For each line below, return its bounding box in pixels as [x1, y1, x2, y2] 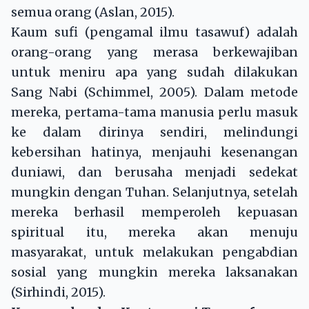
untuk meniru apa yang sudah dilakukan [11, 64, 298, 81]
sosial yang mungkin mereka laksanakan [11, 264, 298, 281]
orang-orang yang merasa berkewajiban [11, 44, 298, 61]
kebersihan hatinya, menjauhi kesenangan [11, 144, 298, 161]
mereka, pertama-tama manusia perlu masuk [11, 104, 298, 121]
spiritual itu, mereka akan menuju [11, 224, 298, 241]
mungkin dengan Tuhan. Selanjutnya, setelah [11, 184, 298, 201]
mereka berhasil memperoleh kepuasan [11, 204, 298, 221]
